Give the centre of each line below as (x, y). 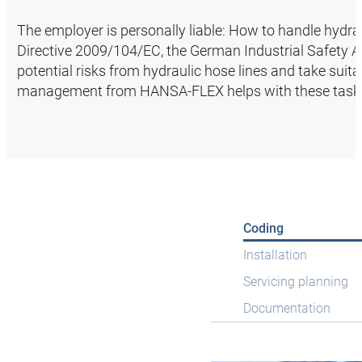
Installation (275, 255)
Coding (263, 229)
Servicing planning (295, 282)
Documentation (286, 309)
